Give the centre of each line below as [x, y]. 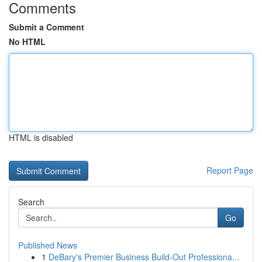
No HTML [27, 42]
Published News [48, 245]
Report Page [230, 170]
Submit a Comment [46, 27]
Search [31, 202]
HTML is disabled [41, 137]
